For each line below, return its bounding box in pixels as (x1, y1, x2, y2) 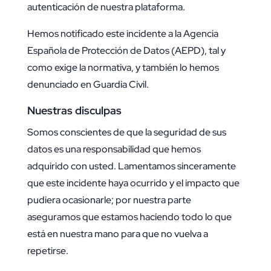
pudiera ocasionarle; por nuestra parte (27, 194, 191, 207)
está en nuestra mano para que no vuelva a (27, 227, 208, 241)
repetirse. (27, 244, 68, 258)
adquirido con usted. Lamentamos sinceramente (27, 160, 236, 173)
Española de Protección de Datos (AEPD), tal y (27, 44, 226, 57)
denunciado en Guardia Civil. (27, 78, 149, 91)
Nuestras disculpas (27, 103, 122, 118)
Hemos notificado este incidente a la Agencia (27, 27, 218, 41)
